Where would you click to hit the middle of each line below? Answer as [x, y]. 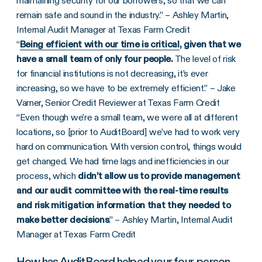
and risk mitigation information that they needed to [124, 205]
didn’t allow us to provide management [159, 175]
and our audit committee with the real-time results [122, 190]
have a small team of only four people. [95, 58]
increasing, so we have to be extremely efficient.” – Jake [126, 88]
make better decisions [63, 219]
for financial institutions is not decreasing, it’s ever [112, 73]
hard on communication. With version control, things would [129, 146]
